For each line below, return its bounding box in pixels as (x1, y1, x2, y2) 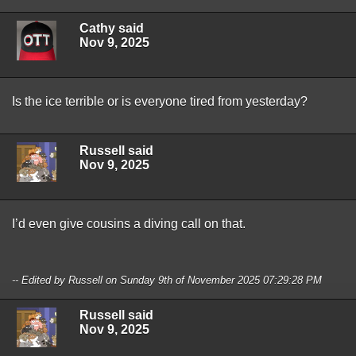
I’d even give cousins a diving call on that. (12, 216, 249, 230)
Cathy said (79, 21, 144, 36)
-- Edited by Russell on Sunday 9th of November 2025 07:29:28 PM (12, 273, 322, 286)
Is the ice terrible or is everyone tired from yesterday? (12, 95, 308, 109)
